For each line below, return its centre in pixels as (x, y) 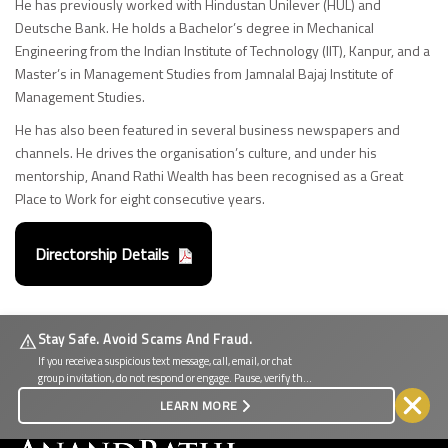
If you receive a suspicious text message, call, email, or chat (164, 361)
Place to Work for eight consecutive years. (140, 198)
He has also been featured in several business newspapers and (207, 129)
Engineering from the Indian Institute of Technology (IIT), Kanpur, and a (222, 50)
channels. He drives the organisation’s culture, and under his (196, 152)
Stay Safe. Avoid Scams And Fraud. (145, 339)
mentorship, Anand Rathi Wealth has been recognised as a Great (209, 175)
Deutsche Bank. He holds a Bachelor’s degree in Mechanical (194, 27)
